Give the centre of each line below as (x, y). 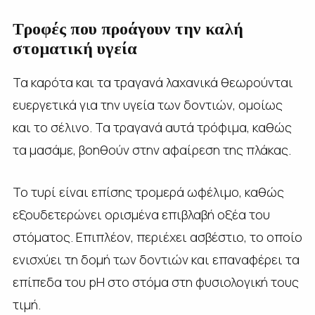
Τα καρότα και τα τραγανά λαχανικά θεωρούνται (153, 82)
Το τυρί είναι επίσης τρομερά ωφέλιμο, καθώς (148, 192)
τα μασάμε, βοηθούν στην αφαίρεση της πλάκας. (152, 149)
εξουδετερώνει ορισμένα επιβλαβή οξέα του (141, 214)
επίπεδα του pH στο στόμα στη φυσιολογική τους (155, 282)
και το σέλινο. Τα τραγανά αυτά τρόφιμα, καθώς (152, 127)
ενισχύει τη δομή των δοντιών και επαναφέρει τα (156, 259)
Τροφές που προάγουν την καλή (128, 28)
